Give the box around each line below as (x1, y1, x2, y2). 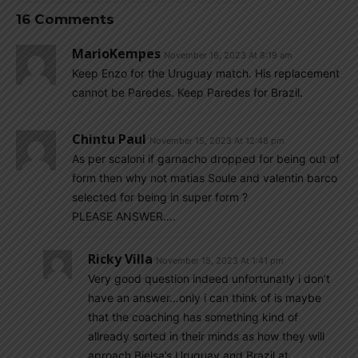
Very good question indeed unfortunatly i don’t (88, 271, 330, 285)
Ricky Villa (88, 249, 153, 268)
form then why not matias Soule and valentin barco (72, 170, 337, 185)
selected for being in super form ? (72, 189, 248, 204)
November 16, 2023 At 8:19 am (164, 49, 292, 61)
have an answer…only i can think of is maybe (88, 290, 321, 304)
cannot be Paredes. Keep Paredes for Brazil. (72, 85, 303, 99)
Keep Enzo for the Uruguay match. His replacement (72, 66, 340, 80)
